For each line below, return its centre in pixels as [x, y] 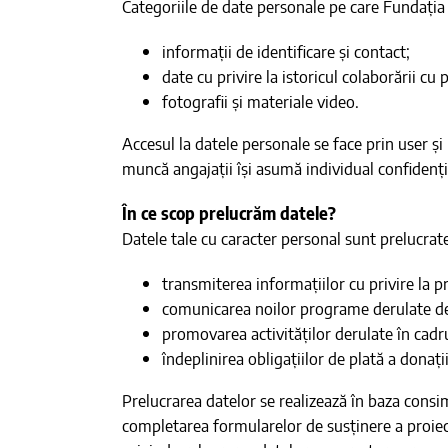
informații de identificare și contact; [285, 51]
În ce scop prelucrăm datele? [228, 213]
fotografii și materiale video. [260, 101]
